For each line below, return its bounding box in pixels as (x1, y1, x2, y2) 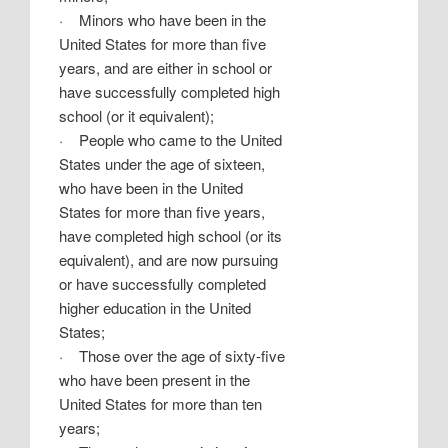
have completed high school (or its (59, 224, 283, 246)
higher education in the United (59, 296, 252, 318)
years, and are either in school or (59, 56, 273, 78)
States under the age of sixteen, (59, 152, 266, 174)
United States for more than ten (59, 392, 263, 414)
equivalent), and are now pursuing (59, 248, 279, 270)
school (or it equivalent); (59, 104, 215, 126)
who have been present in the (59, 368, 251, 390)
